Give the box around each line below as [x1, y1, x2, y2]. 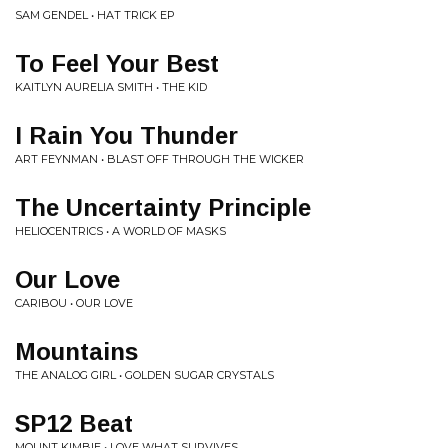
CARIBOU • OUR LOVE [15, 296, 133, 310]
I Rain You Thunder [15, 122, 238, 149]
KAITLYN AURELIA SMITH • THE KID [15, 80, 207, 94]
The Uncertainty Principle [15, 194, 311, 221]
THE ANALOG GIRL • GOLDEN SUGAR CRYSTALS [15, 368, 274, 382]
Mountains [15, 338, 138, 365]
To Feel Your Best [15, 50, 219, 77]
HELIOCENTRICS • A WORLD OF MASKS [15, 224, 226, 238]
